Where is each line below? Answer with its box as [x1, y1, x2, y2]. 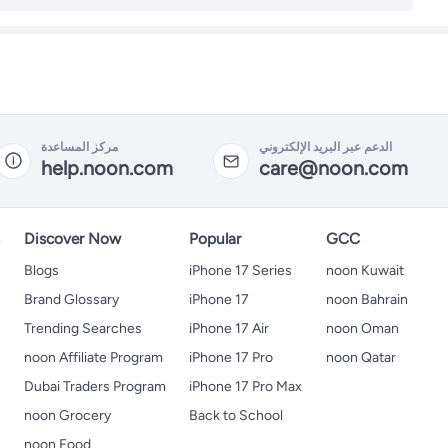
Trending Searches [23, 319, 142, 337]
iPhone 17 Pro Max [189, 377, 303, 395]
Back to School [189, 406, 284, 424]
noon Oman [326, 319, 399, 337]
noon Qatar [326, 348, 396, 366]
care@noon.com [259, 156, 408, 180]
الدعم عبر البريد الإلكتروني [259, 140, 392, 154]
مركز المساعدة [41, 140, 118, 154]
